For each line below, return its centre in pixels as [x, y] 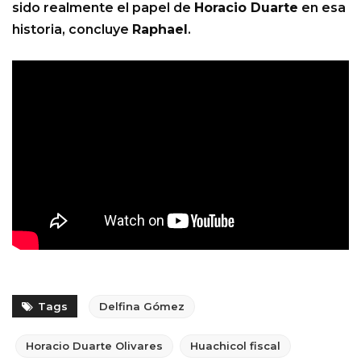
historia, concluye [72, 29]
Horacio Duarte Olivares [94, 345]
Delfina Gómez [142, 306]
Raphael [160, 29]
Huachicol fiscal [235, 345]
